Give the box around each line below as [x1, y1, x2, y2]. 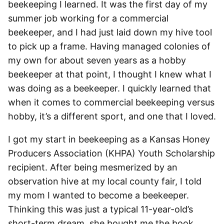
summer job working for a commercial [8, 13, 168, 23]
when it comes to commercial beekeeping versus [8, 97, 214, 107]
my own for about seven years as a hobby [8, 55, 186, 65]
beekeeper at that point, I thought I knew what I [8, 69, 211, 79]
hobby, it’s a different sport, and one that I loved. [8, 111, 216, 121]
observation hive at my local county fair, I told [8, 176, 201, 186]
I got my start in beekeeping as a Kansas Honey [8, 134, 210, 144]
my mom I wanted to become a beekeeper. [8, 190, 189, 200]
